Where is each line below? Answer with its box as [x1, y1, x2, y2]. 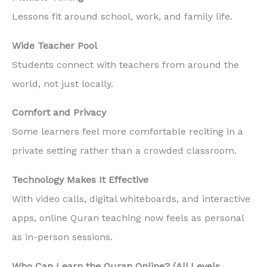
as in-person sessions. [12, 231, 113, 243]
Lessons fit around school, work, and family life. [12, 10, 232, 22]
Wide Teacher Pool [12, 39, 97, 51]
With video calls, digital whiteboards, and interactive [12, 193, 250, 205]
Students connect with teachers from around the [12, 58, 239, 70]
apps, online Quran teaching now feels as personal [12, 212, 244, 224]
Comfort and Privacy [12, 107, 106, 119]
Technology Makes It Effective [12, 174, 148, 186]
